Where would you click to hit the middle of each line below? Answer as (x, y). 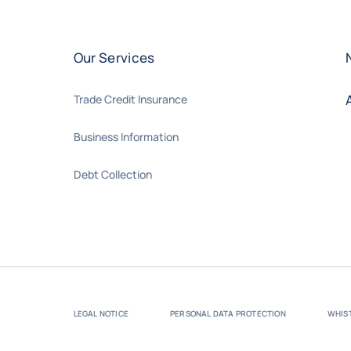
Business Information (126, 136)
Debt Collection (112, 174)
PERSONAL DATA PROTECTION (228, 313)
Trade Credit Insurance (130, 99)
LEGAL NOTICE (101, 313)
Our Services (114, 58)
